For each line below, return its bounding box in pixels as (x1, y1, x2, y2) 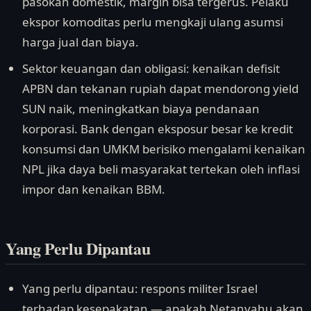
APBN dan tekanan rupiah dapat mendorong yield (22, 80, 299, 96)
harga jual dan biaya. (22, 34, 139, 51)
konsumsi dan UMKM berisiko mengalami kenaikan (22, 140, 305, 157)
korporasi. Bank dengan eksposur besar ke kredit (22, 120, 293, 137)
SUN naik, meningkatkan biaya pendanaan (22, 100, 260, 117)
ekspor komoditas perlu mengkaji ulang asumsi (22, 14, 283, 31)
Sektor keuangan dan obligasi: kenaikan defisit (22, 60, 280, 76)
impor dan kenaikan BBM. (22, 180, 165, 197)
